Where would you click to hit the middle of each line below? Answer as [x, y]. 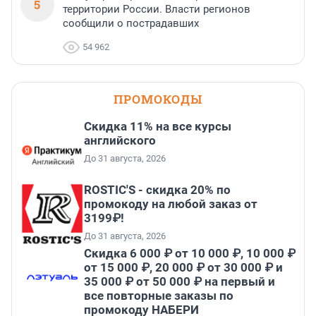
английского [120, 141]
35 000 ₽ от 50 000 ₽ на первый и [180, 282]
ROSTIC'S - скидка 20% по [157, 190]
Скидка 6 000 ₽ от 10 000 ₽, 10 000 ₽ [190, 254]
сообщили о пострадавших [131, 24]
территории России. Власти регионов [157, 10]
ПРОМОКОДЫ [158, 99]
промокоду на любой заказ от [171, 204]
